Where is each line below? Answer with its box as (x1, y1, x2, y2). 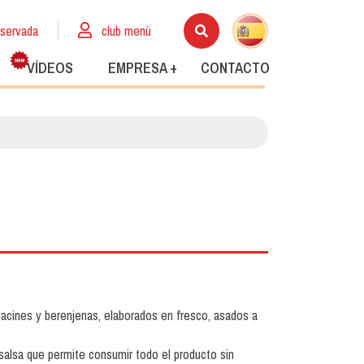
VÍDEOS (26, 58, 73, 79)
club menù (102, 22, 151, 40)
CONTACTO (200, 58, 270, 79)
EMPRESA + (107, 58, 177, 79)
